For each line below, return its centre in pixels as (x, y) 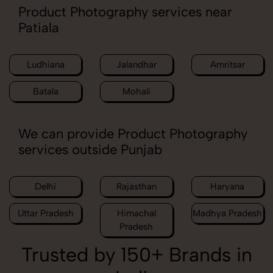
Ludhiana (45, 65)
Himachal (136, 214)
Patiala (39, 28)
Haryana (228, 187)
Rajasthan (136, 187)
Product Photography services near (125, 12)
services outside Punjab (90, 150)
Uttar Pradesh (45, 214)
